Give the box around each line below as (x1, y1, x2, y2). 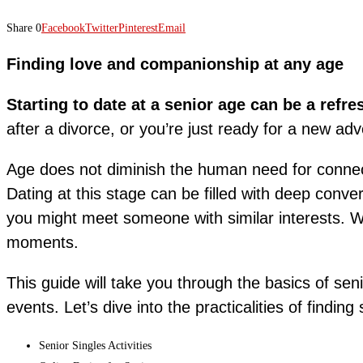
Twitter (85, 21, 118, 34)
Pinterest (118, 21, 158, 34)
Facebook (41, 21, 85, 34)
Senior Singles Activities (39, 339, 152, 352)
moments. (6, 233, 79, 251)
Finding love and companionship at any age (6, 54, 344, 73)
